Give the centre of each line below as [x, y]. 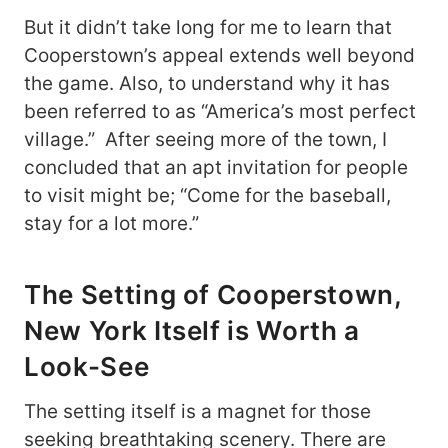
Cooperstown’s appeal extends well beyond [219, 56]
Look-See [87, 367]
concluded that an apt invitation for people [216, 168]
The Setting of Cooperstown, [213, 295]
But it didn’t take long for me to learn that [208, 28]
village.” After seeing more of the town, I [205, 140]
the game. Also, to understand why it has [207, 84]
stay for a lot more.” [114, 224]
